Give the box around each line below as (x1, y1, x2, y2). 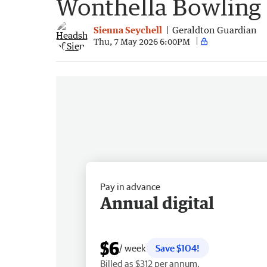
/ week (119, 242, 146, 253)
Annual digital (100, 192, 214, 213)
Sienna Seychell (94, 24, 162, 36)
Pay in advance (100, 181, 160, 192)
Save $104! (156, 242, 200, 253)
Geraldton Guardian (172, 24, 257, 36)
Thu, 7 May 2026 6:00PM (94, 36, 190, 46)
